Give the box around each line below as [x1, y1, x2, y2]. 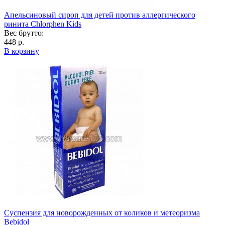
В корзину [4, 47, 39, 56]
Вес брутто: [4, 29, 44, 38]
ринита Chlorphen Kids [4, 20, 81, 29]
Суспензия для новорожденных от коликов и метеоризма [4, 208, 200, 217]
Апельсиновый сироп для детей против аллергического [4, 11, 195, 20]
